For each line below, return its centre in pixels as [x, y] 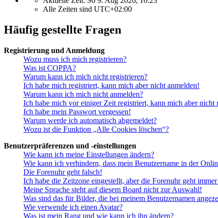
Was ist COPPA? [50, 68]
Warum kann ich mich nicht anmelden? [83, 94]
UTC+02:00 [113, 9]
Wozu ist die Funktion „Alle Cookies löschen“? [96, 129]
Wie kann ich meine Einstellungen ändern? [89, 154]
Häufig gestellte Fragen [63, 29]
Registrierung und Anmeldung [54, 50]
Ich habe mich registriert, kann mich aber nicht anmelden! [111, 85]
